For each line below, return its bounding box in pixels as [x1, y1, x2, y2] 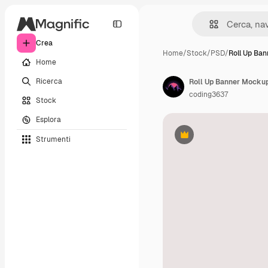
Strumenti [36, 134, 71, 144]
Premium [183, 134, 215, 144]
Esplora [36, 114, 61, 124]
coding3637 [189, 90, 228, 99]
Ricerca [36, 76, 62, 86]
